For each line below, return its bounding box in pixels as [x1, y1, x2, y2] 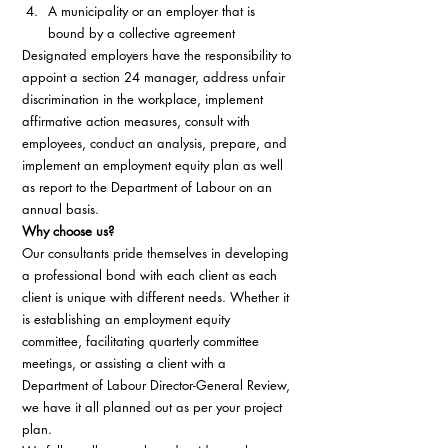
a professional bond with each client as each [22, 266, 281, 284]
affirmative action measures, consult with [22, 112, 254, 130]
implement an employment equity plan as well [22, 156, 287, 174]
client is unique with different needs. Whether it [22, 288, 293, 306]
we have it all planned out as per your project [22, 398, 286, 416]
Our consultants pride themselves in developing [22, 244, 293, 262]
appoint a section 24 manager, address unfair [22, 68, 289, 86]
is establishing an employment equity [22, 310, 234, 328]
